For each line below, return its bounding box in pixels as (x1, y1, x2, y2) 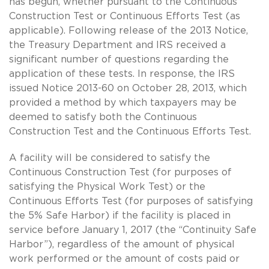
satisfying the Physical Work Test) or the (9, 181, 205, 192)
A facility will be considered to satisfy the (9, 153, 210, 163)
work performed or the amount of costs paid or (9, 253, 240, 264)
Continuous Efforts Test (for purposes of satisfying (9, 196, 253, 206)
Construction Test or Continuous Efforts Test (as (9, 11, 240, 21)
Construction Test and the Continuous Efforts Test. (9, 126, 251, 136)
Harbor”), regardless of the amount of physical (9, 239, 235, 249)
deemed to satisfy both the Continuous (9, 112, 197, 122)
